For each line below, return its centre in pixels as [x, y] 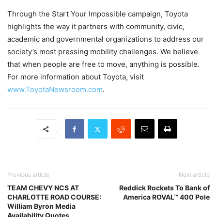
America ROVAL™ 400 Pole [166, 197]
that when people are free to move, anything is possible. [103, 64]
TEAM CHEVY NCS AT [43, 188]
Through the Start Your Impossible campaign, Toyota [98, 14]
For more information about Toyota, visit [76, 77]
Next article [194, 175]
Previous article [28, 175]
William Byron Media [41, 206]
